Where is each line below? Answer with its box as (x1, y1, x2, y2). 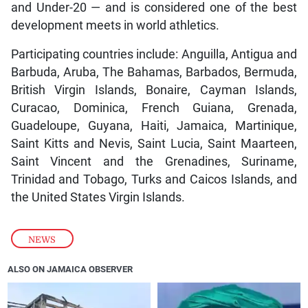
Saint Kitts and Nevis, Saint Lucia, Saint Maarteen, (10, 136, 298, 151)
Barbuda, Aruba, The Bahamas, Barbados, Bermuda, (10, 65, 298, 79)
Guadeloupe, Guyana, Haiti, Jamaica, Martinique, (10, 118, 298, 133)
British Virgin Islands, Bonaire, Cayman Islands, (10, 82, 298, 97)
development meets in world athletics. (10, 18, 219, 32)
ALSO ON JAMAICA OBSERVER (8, 263, 133, 274)
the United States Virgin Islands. (10, 190, 185, 204)
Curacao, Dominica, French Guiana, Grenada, (10, 100, 298, 115)
